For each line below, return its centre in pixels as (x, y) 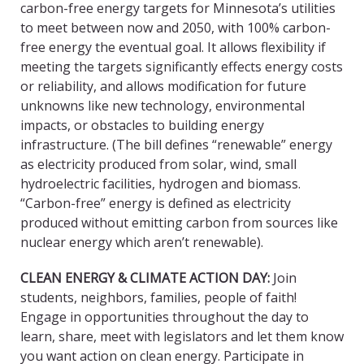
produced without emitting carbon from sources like (179, 223)
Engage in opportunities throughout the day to (165, 317)
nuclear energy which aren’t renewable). (142, 243)
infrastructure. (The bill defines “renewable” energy (176, 145)
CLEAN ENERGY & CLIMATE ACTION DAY (144, 278)
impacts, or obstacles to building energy (142, 126)
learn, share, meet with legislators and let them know (182, 337)
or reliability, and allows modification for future (163, 87)
